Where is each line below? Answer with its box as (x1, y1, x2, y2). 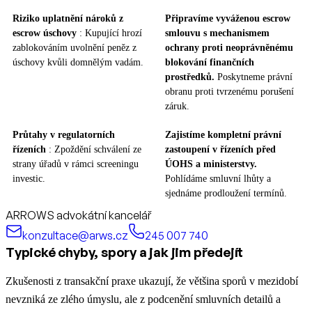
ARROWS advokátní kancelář (6, 208, 151, 223)
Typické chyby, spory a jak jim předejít (6, 244, 244, 261)
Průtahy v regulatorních (13, 130, 115, 141)
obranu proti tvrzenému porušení (165, 86, 294, 97)
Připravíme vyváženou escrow (165, 13, 290, 24)
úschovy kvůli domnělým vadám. (13, 57, 143, 68)
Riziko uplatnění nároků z (13, 13, 123, 24)
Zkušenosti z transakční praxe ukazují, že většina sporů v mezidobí (6, 275, 298, 288)
